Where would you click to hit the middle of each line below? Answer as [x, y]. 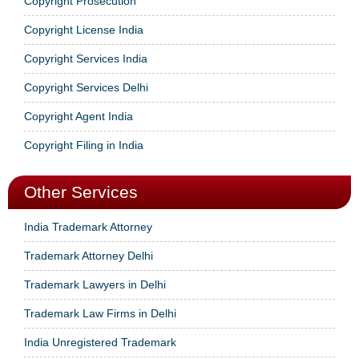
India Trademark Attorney [88, 226]
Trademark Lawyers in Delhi [95, 284]
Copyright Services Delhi [86, 87]
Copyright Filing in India [84, 145]
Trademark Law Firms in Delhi [100, 313]
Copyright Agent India [79, 116]
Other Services [81, 192]
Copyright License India [84, 29]
